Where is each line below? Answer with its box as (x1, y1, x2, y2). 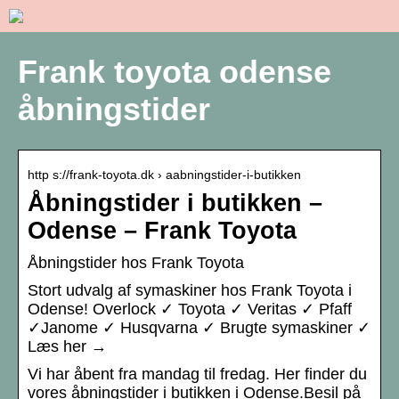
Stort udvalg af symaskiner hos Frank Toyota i (28, 281, 352, 300)
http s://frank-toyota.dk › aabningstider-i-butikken (28, 167, 301, 183)
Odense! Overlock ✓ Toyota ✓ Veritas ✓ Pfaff (28, 300, 352, 319)
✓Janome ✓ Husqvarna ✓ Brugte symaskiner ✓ (28, 319, 370, 338)
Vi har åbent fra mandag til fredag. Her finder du (28, 365, 367, 384)
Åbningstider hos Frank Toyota (28, 254, 244, 273)
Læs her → (28, 338, 107, 356)
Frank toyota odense (18, 53, 331, 91)
